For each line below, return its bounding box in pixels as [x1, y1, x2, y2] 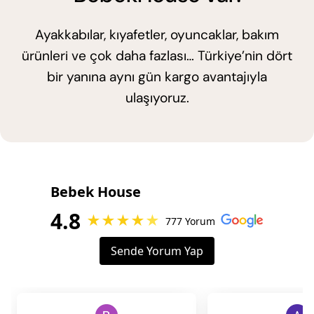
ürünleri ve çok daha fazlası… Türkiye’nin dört [22, 46, 292, 64]
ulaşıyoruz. [125, 88, 189, 107]
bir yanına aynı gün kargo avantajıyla [47, 67, 267, 86]
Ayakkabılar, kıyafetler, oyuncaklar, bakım [35, 25, 279, 43]
